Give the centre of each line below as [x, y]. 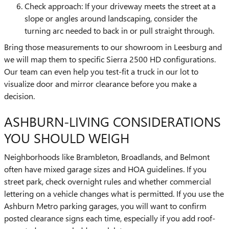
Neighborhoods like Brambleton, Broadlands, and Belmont [107, 157]
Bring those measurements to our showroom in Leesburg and [113, 47]
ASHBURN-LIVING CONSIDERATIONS [112, 121]
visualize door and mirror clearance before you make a [100, 83]
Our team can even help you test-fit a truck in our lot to [101, 71]
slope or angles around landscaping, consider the [111, 18]
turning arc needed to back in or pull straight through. [119, 30]
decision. [19, 96]
